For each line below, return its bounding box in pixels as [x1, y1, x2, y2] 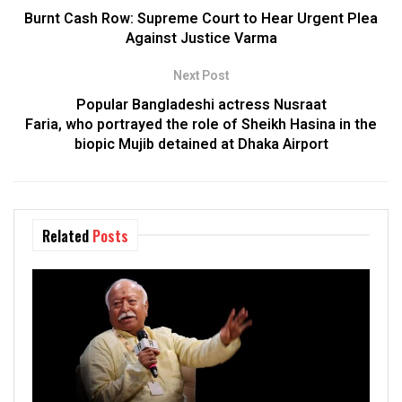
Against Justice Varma [125, 28, 277, 50]
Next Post [173, 66, 229, 86]
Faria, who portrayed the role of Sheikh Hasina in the [25, 114, 377, 136]
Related [42, 225, 89, 248]
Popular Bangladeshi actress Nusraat [75, 94, 327, 117]
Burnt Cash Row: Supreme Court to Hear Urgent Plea [24, 8, 378, 31]
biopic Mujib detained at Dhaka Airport [74, 134, 328, 156]
